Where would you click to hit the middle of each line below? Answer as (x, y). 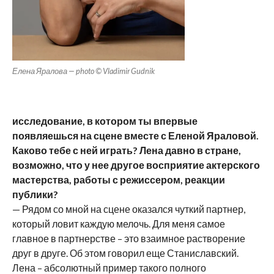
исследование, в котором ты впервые (105, 121)
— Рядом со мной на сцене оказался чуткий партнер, (128, 209)
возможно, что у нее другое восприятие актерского (136, 165)
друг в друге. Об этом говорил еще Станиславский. (125, 253)
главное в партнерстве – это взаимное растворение (128, 239)
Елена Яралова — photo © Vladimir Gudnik (83, 71)
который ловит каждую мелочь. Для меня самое (118, 224)
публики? (35, 194)
